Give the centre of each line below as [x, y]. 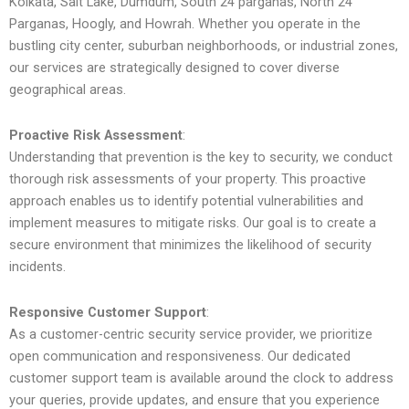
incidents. [37, 267]
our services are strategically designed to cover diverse [174, 68]
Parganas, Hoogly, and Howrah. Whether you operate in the [185, 24]
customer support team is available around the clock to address [201, 378]
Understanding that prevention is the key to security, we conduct [201, 157]
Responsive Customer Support [108, 312]
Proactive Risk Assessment [96, 136]
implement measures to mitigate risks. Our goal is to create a [193, 223]
